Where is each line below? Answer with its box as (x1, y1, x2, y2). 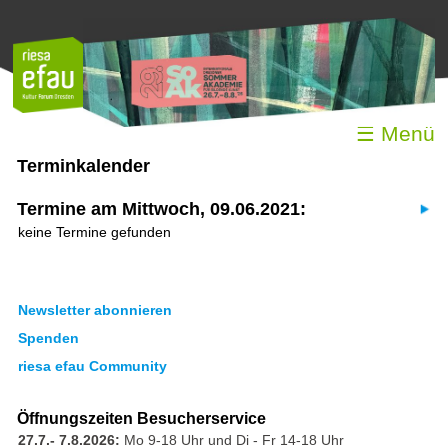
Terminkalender (16, 155, 150, 176)
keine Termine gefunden (17, 223, 171, 240)
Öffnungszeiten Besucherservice (16, 409, 266, 427)
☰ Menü (355, 121, 435, 145)
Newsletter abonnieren (17, 301, 172, 318)
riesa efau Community (17, 357, 167, 374)
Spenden (17, 329, 79, 346)
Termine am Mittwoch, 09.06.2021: (16, 198, 306, 219)
